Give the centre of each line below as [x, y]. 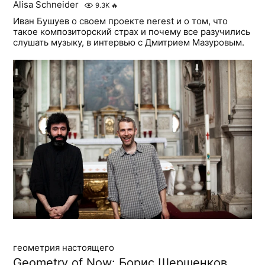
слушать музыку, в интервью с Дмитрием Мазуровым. [129, 42]
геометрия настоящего [64, 247]
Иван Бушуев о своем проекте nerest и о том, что [121, 21]
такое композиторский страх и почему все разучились [132, 31]
